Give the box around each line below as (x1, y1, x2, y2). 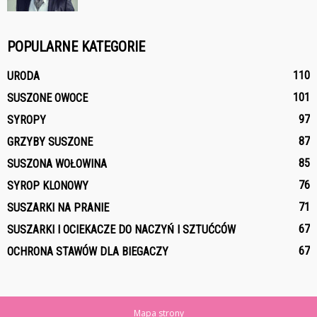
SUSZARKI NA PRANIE (7, 200, 109, 214)
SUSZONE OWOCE (7, 91, 88, 105)
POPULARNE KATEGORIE (7, 38, 145, 55)
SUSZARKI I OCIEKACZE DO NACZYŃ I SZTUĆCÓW (7, 222, 236, 236)
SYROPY (7, 113, 46, 127)
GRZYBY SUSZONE (7, 134, 93, 149)
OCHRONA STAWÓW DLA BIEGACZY (7, 244, 168, 258)
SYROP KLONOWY (7, 178, 88, 192)
